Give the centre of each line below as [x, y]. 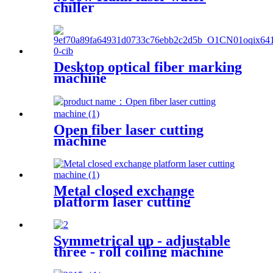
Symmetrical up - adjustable [142, 240]
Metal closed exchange [124, 191]
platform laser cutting [122, 202]
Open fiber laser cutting [129, 130]
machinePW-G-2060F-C [129, 213]
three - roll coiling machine [139, 251]
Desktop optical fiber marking [148, 67]
